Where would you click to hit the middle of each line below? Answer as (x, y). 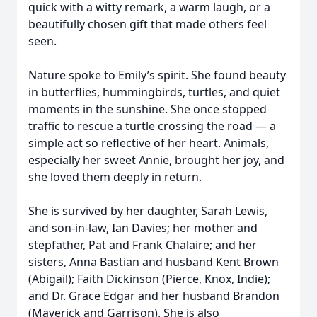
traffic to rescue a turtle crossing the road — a (152, 126)
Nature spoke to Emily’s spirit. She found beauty (157, 75)
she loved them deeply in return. (115, 177)
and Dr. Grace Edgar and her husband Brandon (154, 296)
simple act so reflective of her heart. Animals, (149, 143)
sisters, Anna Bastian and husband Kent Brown (154, 262)
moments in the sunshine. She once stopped (148, 109)
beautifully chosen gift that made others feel (148, 24)
